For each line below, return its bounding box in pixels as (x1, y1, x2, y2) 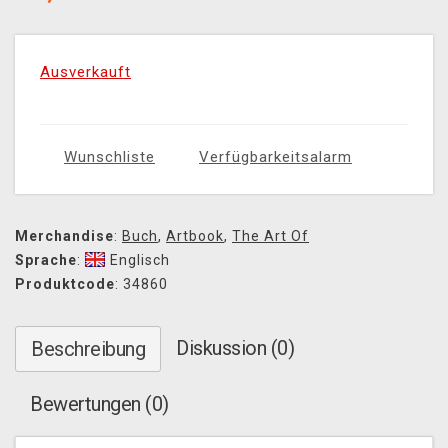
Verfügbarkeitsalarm (199, 148, 352, 167)
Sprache (15, 252, 77, 269)
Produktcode (15, 276, 115, 293)
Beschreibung (31, 337, 145, 362)
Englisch (110, 252, 170, 269)
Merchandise (15, 228, 114, 245)
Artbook (166, 228, 224, 245)
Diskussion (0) (176, 336, 294, 361)
